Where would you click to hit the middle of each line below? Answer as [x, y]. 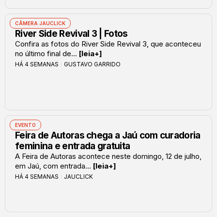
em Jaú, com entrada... [54, 166]
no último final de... [47, 53]
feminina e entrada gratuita [73, 146]
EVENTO [25, 125]
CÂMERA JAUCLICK [40, 23]
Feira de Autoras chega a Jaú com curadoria [108, 135]
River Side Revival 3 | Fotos [71, 33]
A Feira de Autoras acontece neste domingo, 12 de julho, [108, 156]
